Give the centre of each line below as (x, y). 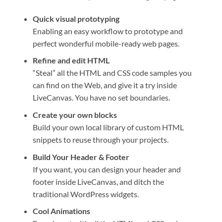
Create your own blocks (75, 114)
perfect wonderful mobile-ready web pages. (106, 43)
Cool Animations (61, 211)
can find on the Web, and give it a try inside (105, 85)
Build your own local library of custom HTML (108, 127)
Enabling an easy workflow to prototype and (108, 31)
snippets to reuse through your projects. (100, 139)
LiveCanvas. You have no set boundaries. (101, 98)
